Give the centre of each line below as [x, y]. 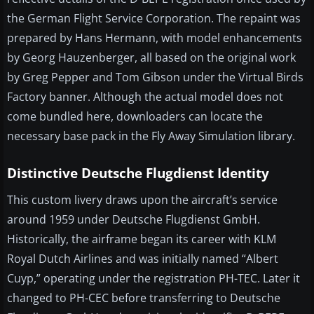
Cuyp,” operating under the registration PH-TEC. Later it [153, 279]
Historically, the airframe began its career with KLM [142, 239]
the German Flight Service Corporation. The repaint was [154, 19]
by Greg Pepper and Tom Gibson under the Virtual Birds [155, 77]
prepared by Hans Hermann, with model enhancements [155, 38]
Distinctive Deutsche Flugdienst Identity [138, 173]
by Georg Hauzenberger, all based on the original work [151, 58]
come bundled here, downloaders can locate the [135, 117]
